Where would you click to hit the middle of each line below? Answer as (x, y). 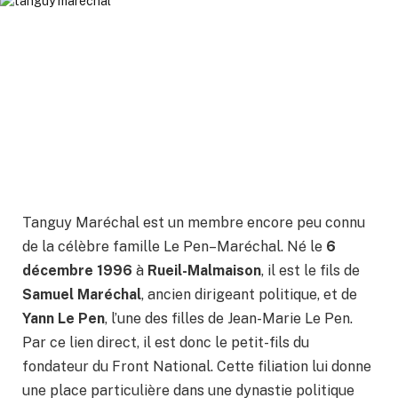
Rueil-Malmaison (204, 271)
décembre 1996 (77, 271)
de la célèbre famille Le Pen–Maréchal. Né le (174, 247)
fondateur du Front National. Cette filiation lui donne (197, 367)
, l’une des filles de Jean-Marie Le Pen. (229, 319)
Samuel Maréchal (82, 295)
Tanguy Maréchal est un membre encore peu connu (194, 223)
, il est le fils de (310, 271)
